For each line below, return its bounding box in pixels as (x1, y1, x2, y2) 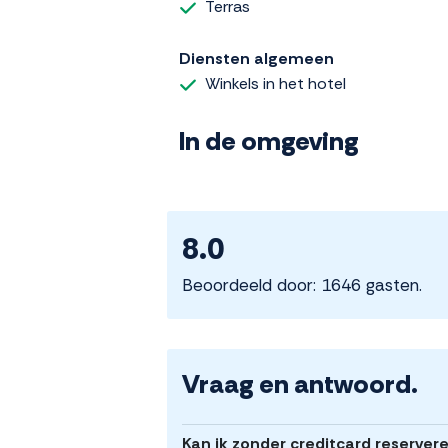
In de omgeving (179, 124, 359, 159)
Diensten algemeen (179, 48, 334, 70)
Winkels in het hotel (205, 73, 346, 95)
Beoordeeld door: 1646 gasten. (182, 274, 422, 297)
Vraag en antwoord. (182, 367, 418, 402)
